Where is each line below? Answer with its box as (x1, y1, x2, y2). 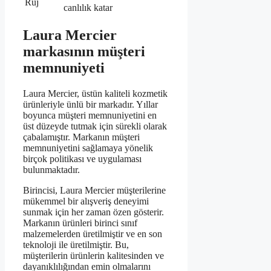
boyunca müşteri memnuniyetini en (23, 109, 157, 120)
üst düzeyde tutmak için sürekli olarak (23, 120, 167, 131)
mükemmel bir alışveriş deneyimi (23, 195, 149, 206)
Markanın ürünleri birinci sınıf (23, 217, 137, 228)
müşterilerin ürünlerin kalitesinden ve (23, 250, 164, 261)
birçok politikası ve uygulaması (23, 153, 142, 164)
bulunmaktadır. (23, 164, 80, 175)
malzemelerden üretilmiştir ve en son (23, 228, 162, 239)
